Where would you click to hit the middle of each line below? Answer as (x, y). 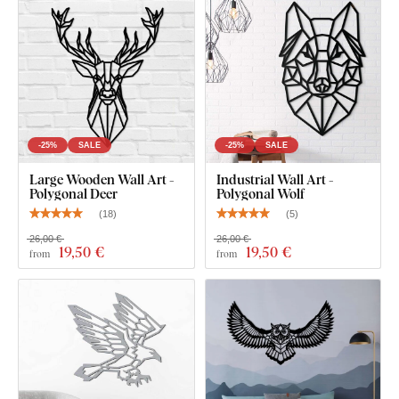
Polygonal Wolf (260, 194)
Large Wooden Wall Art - (102, 179)
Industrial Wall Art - (275, 179)
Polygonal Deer (73, 194)
